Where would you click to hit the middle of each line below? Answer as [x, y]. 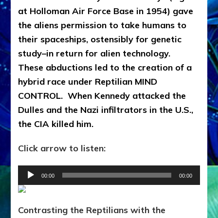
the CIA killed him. [56, 124]
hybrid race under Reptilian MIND [88, 81]
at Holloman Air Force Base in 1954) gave [106, 11]
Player [31, 186]
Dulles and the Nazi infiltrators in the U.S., [106, 109]
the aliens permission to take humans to [102, 25]
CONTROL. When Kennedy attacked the [102, 95]
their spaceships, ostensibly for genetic [100, 39]
